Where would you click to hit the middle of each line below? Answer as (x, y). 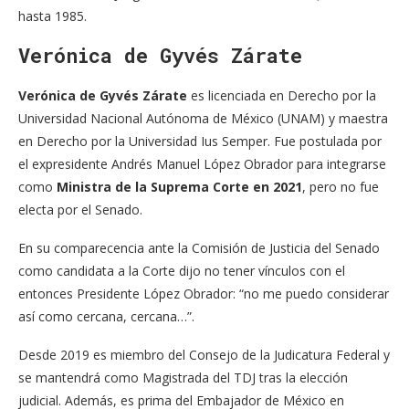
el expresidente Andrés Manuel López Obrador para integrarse (202, 164)
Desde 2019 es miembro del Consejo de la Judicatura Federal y (204, 355)
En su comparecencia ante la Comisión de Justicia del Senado (199, 248)
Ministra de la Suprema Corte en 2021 (179, 187)
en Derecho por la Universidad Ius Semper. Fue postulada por (200, 142)
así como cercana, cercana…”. (106, 317)
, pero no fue (341, 187)
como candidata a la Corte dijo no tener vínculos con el (182, 271)
